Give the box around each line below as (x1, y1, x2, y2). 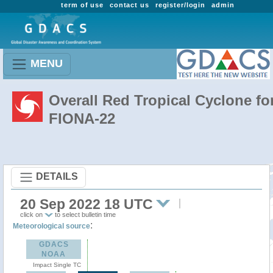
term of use (61, 1, 104, 9)
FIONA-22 (49, 110, 115, 127)
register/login (155, 1, 206, 9)
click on (20, 211, 44, 218)
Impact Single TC (32, 261, 81, 268)
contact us (109, 1, 149, 9)
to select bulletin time (53, 211, 116, 218)
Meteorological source (13, 222, 90, 230)
